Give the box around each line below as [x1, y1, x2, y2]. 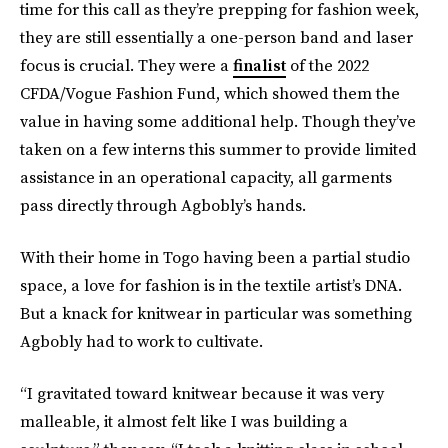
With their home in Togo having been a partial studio [20, 246, 410, 268]
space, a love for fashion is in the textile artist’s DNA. [20, 274, 402, 296]
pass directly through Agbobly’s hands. [20, 194, 306, 216]
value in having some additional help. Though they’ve [20, 110, 416, 132]
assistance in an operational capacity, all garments [20, 166, 392, 188]
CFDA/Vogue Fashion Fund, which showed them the [20, 82, 400, 104]
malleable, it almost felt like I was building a [20, 410, 348, 432]
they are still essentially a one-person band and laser [20, 26, 413, 48]
